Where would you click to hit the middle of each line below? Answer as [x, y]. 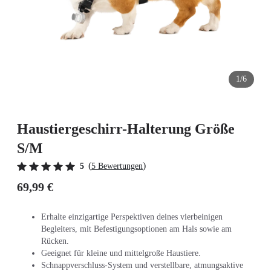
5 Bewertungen [117, 166]
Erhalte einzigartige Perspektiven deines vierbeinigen [132, 217]
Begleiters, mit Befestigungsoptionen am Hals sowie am [136, 229]
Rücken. [55, 241]
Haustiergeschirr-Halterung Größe [126, 129]
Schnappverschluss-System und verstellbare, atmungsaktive [142, 265]
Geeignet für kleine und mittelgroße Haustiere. [121, 253]
